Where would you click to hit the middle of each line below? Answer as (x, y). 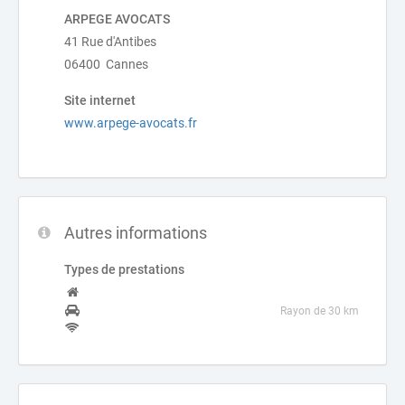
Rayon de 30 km (320, 311)
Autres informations (136, 233)
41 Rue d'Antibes (110, 42)
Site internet (100, 100)
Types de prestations (124, 269)
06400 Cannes (106, 64)
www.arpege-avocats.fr (131, 123)
